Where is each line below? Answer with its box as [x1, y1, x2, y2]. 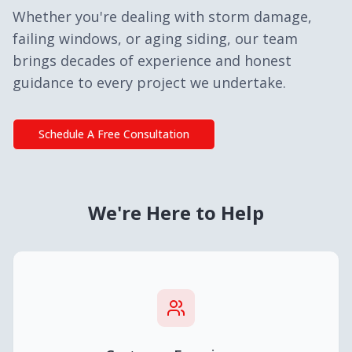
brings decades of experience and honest [13, 51, 291, 70]
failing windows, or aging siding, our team [13, 29, 298, 48]
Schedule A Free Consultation [38, 126, 189, 141]
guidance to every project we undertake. [13, 73, 286, 92]
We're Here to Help [88, 200, 264, 225]
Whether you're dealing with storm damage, [13, 7, 312, 26]
